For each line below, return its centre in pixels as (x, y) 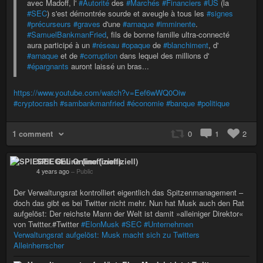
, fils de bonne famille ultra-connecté (168, 34)
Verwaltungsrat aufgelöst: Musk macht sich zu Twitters (107, 234)
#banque (181, 103)
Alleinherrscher (39, 245)
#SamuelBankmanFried (67, 34)
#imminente (176, 23)
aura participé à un (60, 45)
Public (85, 171)
